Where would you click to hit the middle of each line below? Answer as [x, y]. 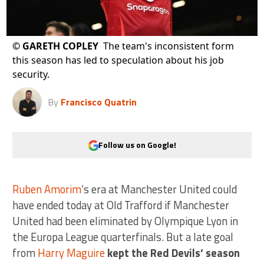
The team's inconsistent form [169, 46]
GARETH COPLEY [61, 46]
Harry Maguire [72, 253]
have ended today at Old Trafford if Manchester [121, 205]
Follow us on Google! [137, 145]
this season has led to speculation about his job [118, 60]
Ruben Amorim [47, 189]
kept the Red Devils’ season [173, 253]
